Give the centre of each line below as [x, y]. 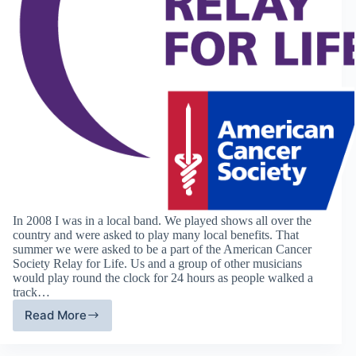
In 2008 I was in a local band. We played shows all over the [162, 220]
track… [31, 292]
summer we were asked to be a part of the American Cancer [162, 249]
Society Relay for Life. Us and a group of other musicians [157, 263]
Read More [56, 315]
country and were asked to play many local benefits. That [156, 234]
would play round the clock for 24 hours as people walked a [163, 277]
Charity [83, 322]
